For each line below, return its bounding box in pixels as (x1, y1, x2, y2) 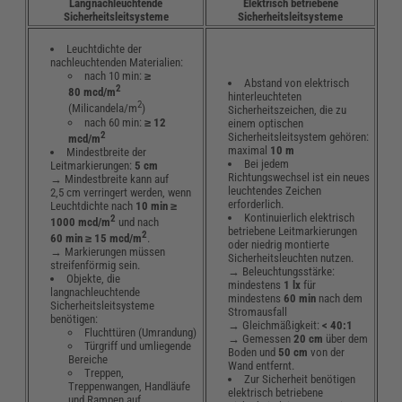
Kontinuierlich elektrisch (244, 210, 354, 224)
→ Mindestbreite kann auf (50, 171, 170, 186)
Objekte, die (66, 272, 120, 286)
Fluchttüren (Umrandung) (84, 326, 197, 340)
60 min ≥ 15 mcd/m (50, 232, 143, 246)
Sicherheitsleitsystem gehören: (228, 129, 370, 144)
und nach (118, 215, 160, 230)
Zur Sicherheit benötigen (244, 371, 355, 386)
